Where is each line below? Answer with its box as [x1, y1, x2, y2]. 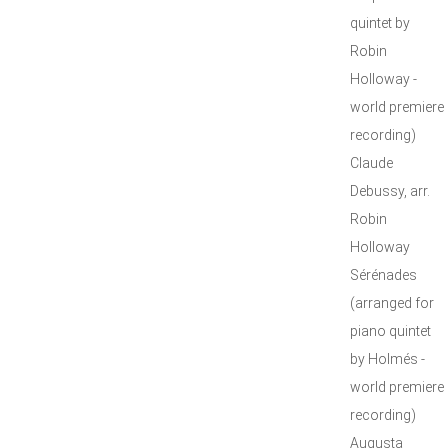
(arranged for [350, 295, 434, 311]
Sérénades [350, 267, 417, 283]
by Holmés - [350, 351, 425, 367]
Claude [350, 155, 393, 171]
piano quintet [350, 323, 431, 339]
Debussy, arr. [350, 183, 430, 199]
